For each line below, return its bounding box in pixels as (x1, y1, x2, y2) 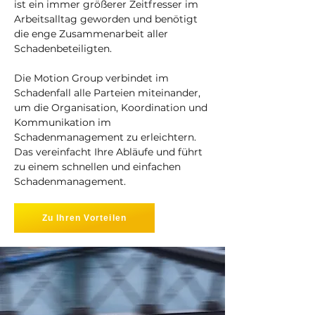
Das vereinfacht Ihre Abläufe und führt (14, 146, 202, 158)
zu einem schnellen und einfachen (14, 160, 181, 173)
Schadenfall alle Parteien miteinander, (14, 86, 200, 99)
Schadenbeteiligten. (14, 42, 112, 55)
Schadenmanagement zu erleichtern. (14, 131, 196, 143)
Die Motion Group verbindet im (14, 72, 169, 84)
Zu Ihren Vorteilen (41, 213, 127, 223)
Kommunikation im (14, 116, 111, 129)
